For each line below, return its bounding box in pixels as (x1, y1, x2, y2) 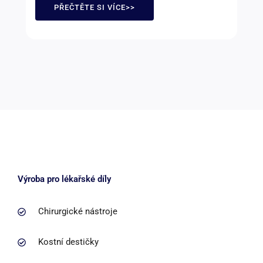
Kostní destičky (38, 237, 99, 248)
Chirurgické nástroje (38, 206, 117, 217)
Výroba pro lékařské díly (18, 174, 111, 185)
